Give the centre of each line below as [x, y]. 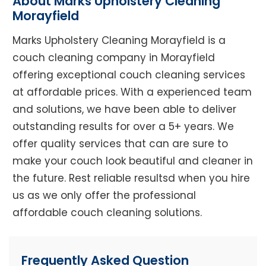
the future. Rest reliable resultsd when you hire [131, 178]
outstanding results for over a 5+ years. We [123, 127]
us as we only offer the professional [104, 196]
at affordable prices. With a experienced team [132, 92]
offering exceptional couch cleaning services [129, 75]
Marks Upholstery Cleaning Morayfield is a [119, 41]
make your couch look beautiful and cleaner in [132, 161]
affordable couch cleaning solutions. [107, 213]
